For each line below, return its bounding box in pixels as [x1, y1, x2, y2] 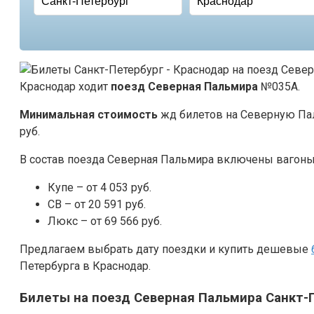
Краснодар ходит [20, 79, 111, 93]
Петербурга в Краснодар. [20, 259, 151, 273]
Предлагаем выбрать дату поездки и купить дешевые [20, 242, 311, 256]
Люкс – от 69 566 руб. [48, 214, 162, 228]
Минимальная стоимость [20, 107, 158, 121]
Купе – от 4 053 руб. [48, 180, 151, 194]
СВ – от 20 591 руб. [48, 197, 146, 211]
